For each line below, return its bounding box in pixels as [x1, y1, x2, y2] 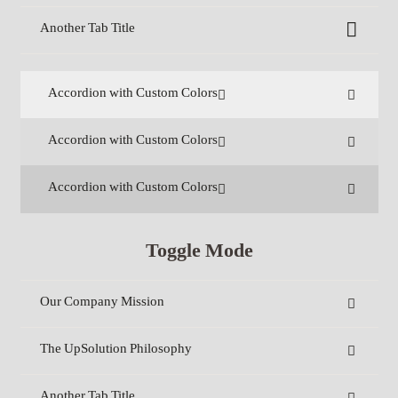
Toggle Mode [145, 243, 253, 263]
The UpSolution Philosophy [40, 343, 192, 357]
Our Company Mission [40, 296, 164, 310]
